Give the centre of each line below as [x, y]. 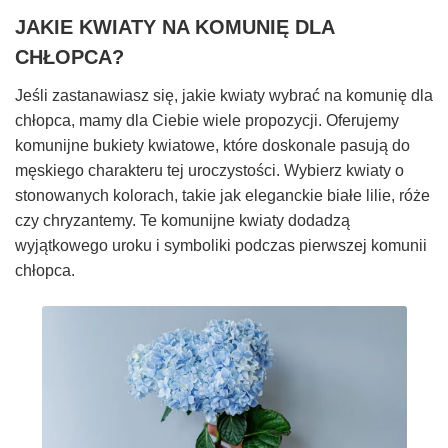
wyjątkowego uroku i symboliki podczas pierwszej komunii [221, 246]
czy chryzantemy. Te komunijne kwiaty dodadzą [182, 221]
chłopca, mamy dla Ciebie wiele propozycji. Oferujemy [207, 121]
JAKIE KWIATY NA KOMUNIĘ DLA [174, 27]
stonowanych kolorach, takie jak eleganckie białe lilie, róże [222, 196]
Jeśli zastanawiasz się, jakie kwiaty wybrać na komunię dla [224, 96]
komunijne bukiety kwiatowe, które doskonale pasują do [212, 146]
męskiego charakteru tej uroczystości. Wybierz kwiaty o [209, 171]
